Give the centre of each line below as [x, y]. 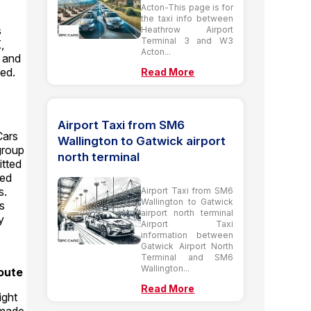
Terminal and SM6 [187, 257]
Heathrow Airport [187, 29]
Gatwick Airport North [187, 246]
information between [187, 235]
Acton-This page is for [187, 7]
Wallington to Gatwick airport [142, 141]
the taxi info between [187, 18]
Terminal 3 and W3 [187, 40]
